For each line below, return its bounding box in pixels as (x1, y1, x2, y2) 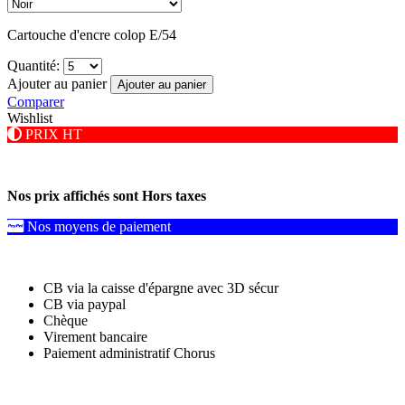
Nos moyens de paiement (27, 219, 171, 235)
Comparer (7, 94, 64, 110)
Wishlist (7, 110, 52, 127)
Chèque (43, 313, 88, 329)
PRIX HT (25, 127, 82, 143)
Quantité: (7, 58, 60, 74)
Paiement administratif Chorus (43, 345, 215, 362)
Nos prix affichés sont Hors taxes (7, 188, 206, 204)
